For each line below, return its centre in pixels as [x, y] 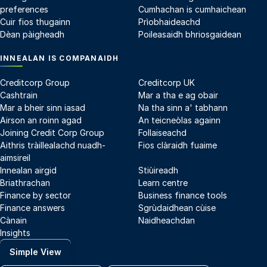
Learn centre [163, 182]
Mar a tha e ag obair [178, 95]
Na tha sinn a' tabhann [183, 107]
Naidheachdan [167, 220]
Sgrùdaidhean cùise [177, 207]
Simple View [35, 252]
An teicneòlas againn [179, 120]
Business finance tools [183, 195]
